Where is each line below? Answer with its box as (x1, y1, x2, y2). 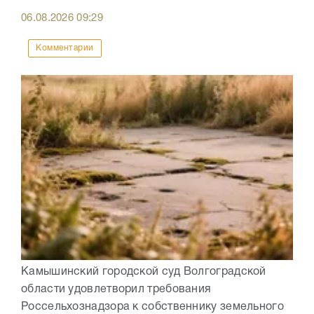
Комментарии (36, 44, 94, 53)
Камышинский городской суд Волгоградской (21, 267, 266, 278)
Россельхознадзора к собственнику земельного (21, 302, 284, 313)
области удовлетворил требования (21, 285, 212, 295)
